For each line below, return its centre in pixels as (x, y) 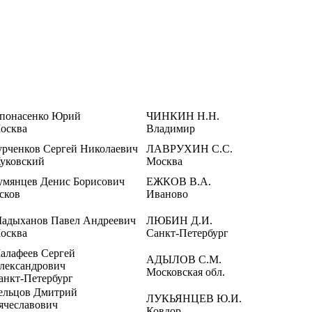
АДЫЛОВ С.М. (184, 259)
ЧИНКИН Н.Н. (183, 116)
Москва (164, 161)
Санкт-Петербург (187, 233)
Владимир (171, 128)
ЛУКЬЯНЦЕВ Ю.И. (194, 298)
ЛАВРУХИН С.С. (189, 149)
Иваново (167, 194)
